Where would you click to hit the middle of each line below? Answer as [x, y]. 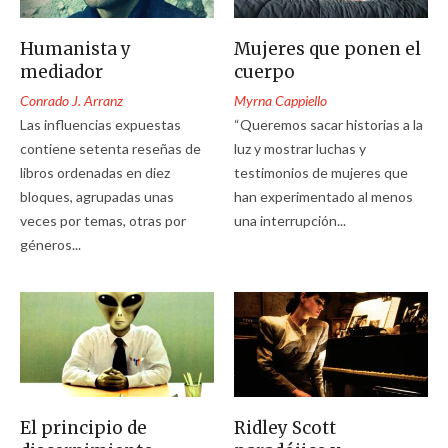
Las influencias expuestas [100, 124]
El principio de [83, 427]
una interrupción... [290, 220]
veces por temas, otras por [103, 220]
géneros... [50, 244]
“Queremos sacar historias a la [329, 124]
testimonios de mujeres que [321, 172]
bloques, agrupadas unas [97, 196]
